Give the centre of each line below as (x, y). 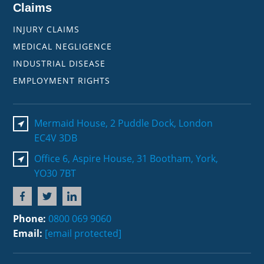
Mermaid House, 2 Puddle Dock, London (124, 123)
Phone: (31, 219)
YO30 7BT (55, 174)
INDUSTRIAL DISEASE (60, 64)
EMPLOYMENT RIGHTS (62, 81)
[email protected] (83, 234)
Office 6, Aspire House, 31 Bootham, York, (126, 159)
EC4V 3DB (56, 138)
